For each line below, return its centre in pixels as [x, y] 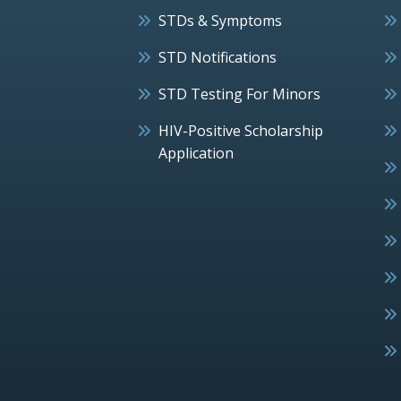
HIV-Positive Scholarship [241, 130]
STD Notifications [218, 57]
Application [196, 153]
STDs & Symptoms [220, 20]
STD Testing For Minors [239, 94]
